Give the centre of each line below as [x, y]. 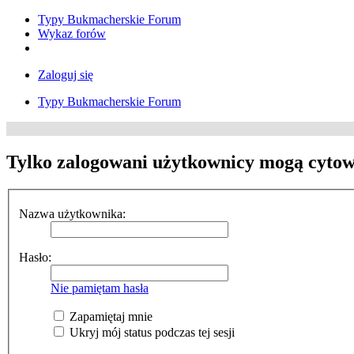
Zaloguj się [66, 75]
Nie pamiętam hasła [100, 288]
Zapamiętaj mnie [109, 317]
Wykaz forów [72, 34]
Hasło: [35, 258]
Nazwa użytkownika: [72, 214]
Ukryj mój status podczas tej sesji [151, 333]
